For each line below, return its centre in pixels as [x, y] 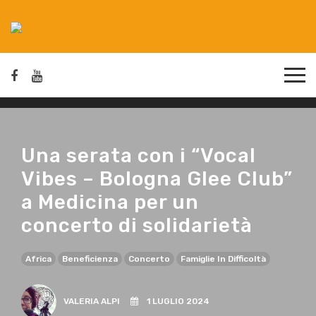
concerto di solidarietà [137, 225]
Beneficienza [90, 259]
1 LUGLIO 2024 [174, 301]
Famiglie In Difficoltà [223, 259]
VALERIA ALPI [97, 301]
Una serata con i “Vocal [139, 155]
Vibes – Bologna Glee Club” [157, 178]
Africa [38, 259]
